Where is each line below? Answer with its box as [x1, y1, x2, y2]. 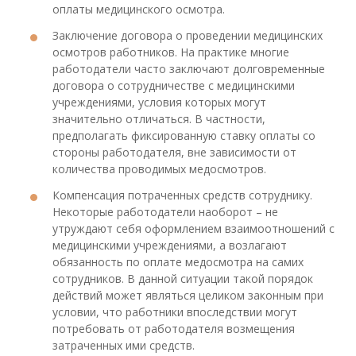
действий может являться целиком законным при [52, 288, 323, 304]
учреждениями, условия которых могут [52, 95, 266, 110]
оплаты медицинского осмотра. [52, 2, 225, 17]
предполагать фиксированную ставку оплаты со [52, 128, 315, 144]
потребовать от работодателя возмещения [52, 321, 295, 337]
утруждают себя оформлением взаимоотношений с [52, 221, 335, 237]
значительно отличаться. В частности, [52, 111, 265, 127]
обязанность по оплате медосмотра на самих [52, 254, 304, 270]
